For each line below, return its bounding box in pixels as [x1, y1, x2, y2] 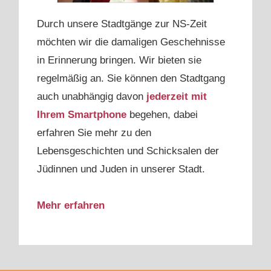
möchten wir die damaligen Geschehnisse [37, 36, 225, 48]
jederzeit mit [146, 90, 207, 102]
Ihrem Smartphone [37, 108, 126, 120]
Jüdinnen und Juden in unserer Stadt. [37, 163, 205, 175]
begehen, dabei [129, 108, 198, 120]
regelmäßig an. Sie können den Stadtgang [37, 72, 225, 84]
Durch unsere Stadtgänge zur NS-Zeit [37, 18, 207, 30]
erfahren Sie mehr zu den [37, 126, 151, 139]
